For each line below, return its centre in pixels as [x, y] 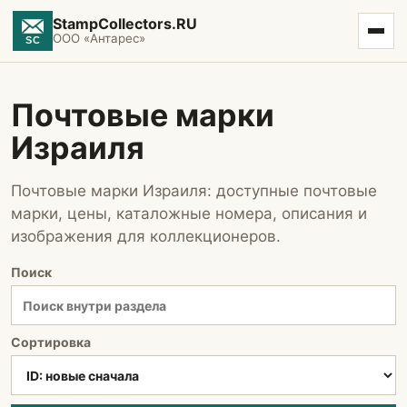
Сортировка [51, 342]
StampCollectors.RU [125, 24]
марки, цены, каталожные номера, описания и [189, 213]
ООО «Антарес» [99, 38]
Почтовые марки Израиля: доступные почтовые [194, 191]
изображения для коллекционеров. [146, 236]
